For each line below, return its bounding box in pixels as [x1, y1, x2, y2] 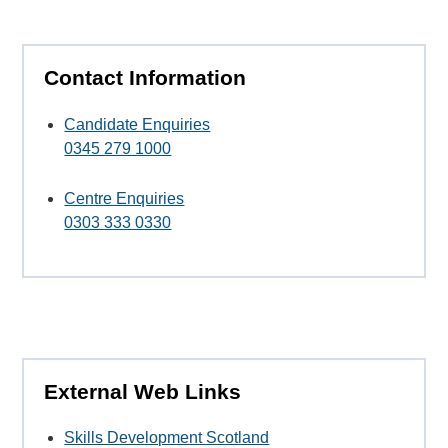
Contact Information [44, 66, 247, 90]
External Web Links [44, 379, 242, 403]
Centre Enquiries [64, 189, 185, 207]
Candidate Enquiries [64, 115, 211, 133]
